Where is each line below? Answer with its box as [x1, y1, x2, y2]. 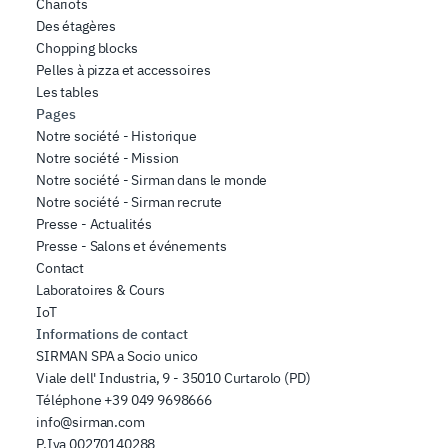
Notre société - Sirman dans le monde [36, 171, 268, 190]
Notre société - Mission [36, 149, 180, 168]
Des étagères [36, 17, 117, 36]
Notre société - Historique [36, 127, 197, 146]
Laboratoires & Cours [36, 281, 165, 300]
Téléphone [36, 391, 102, 410]
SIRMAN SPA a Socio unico [36, 347, 199, 366]
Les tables [36, 83, 99, 102]
